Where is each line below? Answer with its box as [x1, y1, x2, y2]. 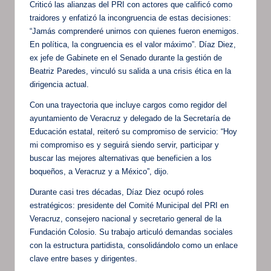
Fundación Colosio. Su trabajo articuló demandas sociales [30, 227, 233, 237]
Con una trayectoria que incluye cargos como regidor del [30, 100, 227, 110]
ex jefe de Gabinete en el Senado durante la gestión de [30, 53, 222, 63]
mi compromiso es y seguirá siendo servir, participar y [30, 140, 219, 150]
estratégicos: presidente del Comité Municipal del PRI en [30, 201, 229, 211]
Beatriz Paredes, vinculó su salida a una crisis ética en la [30, 67, 231, 76]
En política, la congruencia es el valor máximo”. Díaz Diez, [30, 40, 236, 50]
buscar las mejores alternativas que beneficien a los [30, 154, 212, 163]
